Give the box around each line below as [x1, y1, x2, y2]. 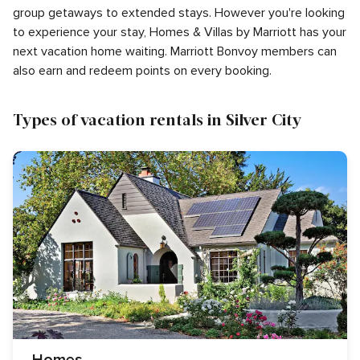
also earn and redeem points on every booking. [13, 63, 272, 79]
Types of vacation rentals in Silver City [13, 109, 301, 129]
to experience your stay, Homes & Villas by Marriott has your [13, 24, 346, 40]
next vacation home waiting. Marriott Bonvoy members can [13, 43, 337, 59]
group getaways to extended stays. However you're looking [13, 5, 345, 21]
